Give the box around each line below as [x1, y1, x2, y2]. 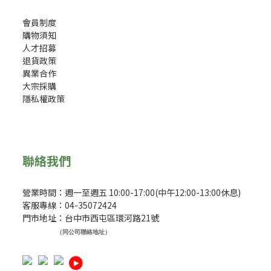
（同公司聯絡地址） [56, 227, 111, 236]
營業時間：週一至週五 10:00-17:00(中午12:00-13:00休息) [22, 186, 241, 198]
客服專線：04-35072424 [22, 199, 117, 211]
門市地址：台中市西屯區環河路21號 [22, 212, 159, 224]
